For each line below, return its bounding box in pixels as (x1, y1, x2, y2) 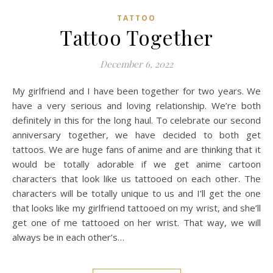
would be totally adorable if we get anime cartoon (12, 158, 261, 170)
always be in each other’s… (12, 231, 124, 243)
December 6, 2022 (100, 58, 173, 70)
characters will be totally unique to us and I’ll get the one (12, 187, 261, 199)
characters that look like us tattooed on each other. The (12, 172, 261, 185)
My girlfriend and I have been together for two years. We (12, 85, 20, 97)
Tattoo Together (60, 24, 213, 51)
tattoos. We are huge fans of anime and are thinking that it (12, 143, 261, 155)
